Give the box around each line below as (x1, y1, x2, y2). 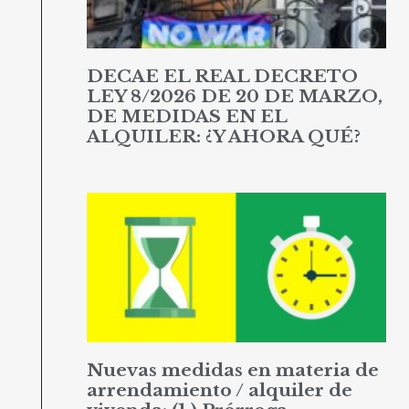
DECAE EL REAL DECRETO (86, 66, 358, 88)
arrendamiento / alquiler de (86, 380, 352, 402)
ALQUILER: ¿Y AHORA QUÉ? (86, 126, 361, 148)
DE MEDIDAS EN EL (86, 106, 287, 128)
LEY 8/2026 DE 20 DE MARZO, (86, 86, 383, 108)
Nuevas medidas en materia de (86, 360, 379, 382)
